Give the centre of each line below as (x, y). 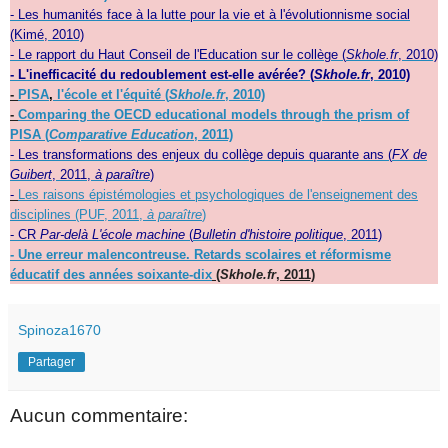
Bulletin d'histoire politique (268, 234)
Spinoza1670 (59, 329)
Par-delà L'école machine (112, 234)
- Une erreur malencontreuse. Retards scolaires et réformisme (200, 254)
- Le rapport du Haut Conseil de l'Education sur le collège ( (178, 54)
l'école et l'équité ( (111, 94)
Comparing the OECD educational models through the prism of (213, 114)
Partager (51, 361)
